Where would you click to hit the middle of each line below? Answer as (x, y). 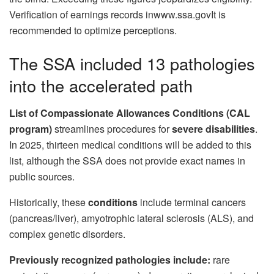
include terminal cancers (192, 202)
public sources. (42, 176)
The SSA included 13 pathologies (132, 63)
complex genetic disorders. (67, 234)
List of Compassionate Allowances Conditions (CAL (130, 113)
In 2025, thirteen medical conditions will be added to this (130, 144)
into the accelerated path (101, 85)
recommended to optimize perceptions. (93, 31)
